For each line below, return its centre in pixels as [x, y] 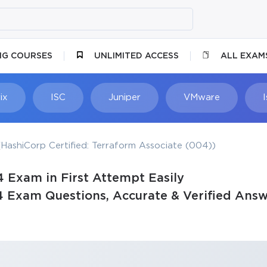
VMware [201, 97]
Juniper [124, 97]
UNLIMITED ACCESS [136, 56]
